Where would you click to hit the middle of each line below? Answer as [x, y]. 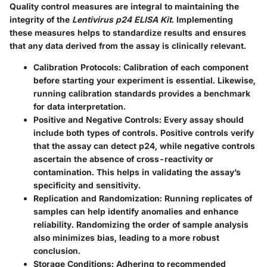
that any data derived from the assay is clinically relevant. [128, 45]
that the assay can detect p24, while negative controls [144, 145]
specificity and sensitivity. [87, 185]
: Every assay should [201, 119]
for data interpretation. [80, 106]
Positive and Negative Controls [96, 119]
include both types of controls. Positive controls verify [144, 132]
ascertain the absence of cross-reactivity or [123, 159]
